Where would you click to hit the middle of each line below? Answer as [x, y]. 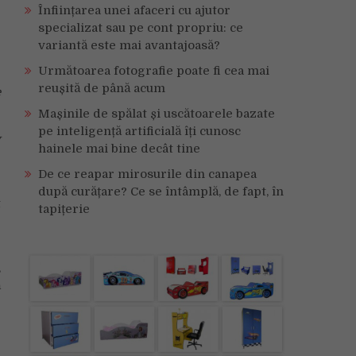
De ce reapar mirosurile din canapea [147, 174]
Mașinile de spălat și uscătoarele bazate [157, 114]
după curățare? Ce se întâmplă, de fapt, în [161, 192]
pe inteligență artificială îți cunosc [139, 131]
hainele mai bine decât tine [119, 149]
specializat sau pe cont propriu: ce [141, 28]
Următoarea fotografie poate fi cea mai [154, 71]
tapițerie [64, 209]
